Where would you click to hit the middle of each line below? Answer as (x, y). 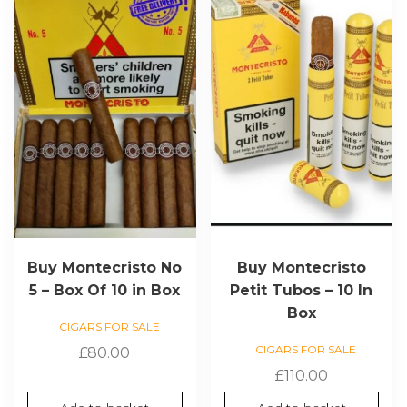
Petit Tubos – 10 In (302, 290)
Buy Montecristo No (105, 267)
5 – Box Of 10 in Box (105, 290)
